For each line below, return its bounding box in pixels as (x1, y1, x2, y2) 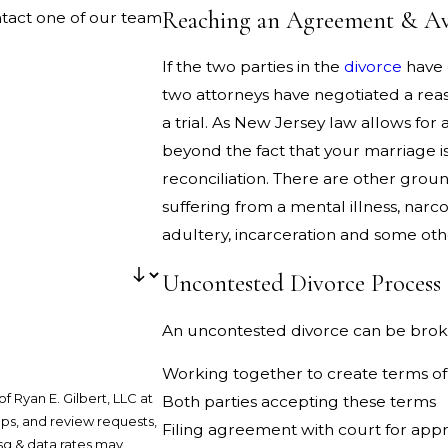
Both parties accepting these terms (162, 392, 437, 412)
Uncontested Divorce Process (162, 268, 442, 298)
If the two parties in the (162, 57, 345, 77)
